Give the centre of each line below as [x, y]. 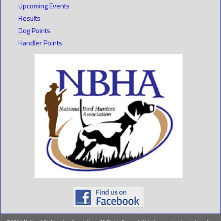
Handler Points [40, 42]
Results [29, 18]
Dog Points [34, 30]
